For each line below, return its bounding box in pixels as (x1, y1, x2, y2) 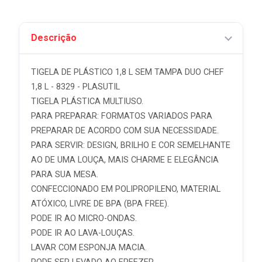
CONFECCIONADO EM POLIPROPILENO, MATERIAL (31, 184, 220, 194)
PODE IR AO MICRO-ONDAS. (31, 213, 137, 223)
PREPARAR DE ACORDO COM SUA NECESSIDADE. (31, 126, 219, 136)
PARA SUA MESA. (31, 170, 98, 180)
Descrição (31, 32, 77, 43)
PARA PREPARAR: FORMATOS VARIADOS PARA (31, 111, 212, 121)
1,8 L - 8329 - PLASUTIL (31, 82, 120, 92)
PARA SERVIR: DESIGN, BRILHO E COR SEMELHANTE (31, 140, 230, 150)
